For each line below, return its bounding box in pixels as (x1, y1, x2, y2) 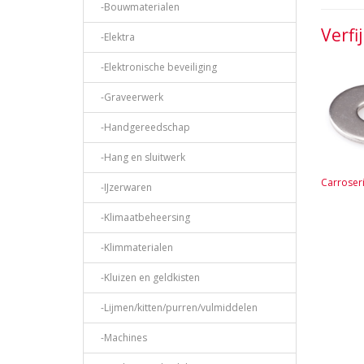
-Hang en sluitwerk (93, 150, 185, 165)
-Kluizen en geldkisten (93, 271, 200, 285)
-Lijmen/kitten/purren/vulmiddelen (93, 301, 258, 315)
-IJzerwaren (93, 180, 152, 195)
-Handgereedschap (93, 120, 190, 135)
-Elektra (93, 30, 135, 45)
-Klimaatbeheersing (93, 210, 190, 225)
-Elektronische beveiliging (93, 60, 217, 75)
